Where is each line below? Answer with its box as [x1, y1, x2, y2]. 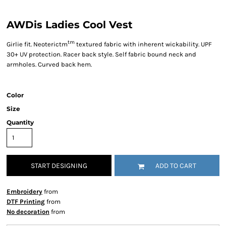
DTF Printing [7, 198, 45, 206]
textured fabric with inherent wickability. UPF [75, 40, 212, 48]
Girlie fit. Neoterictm [7, 40, 68, 48]
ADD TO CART [155, 161, 196, 171]
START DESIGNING [31, 161, 87, 171]
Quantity [7, 119, 34, 127]
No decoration [7, 208, 49, 216]
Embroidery [7, 188, 42, 196]
